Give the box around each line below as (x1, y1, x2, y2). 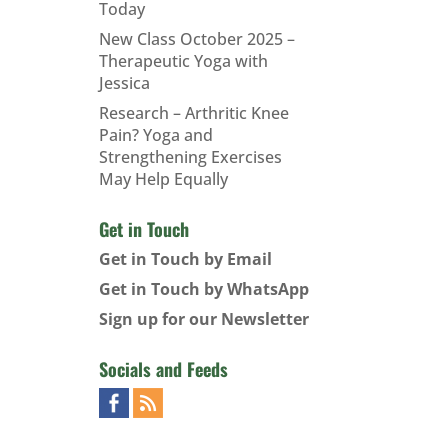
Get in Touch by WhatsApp (98, 278, 309, 300)
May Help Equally (98, 168, 228, 190)
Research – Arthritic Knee (98, 102, 289, 124)
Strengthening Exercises (98, 146, 282, 168)
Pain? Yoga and (98, 124, 213, 146)
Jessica (98, 72, 150, 94)
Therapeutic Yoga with (98, 50, 268, 72)
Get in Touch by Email (98, 248, 272, 270)
